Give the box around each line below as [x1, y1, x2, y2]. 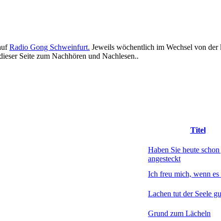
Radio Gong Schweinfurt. [9, 42, 90, 51]
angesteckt [148, 154, 181, 163]
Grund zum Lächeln [148, 209, 211, 218]
